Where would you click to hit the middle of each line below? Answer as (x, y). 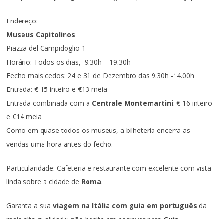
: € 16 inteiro (193, 103)
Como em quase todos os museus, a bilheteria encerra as (99, 131)
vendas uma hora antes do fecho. (60, 144)
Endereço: (22, 21)
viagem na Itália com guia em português (125, 206)
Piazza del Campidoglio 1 (46, 48)
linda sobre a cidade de (44, 182)
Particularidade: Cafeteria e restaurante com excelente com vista (109, 168)
